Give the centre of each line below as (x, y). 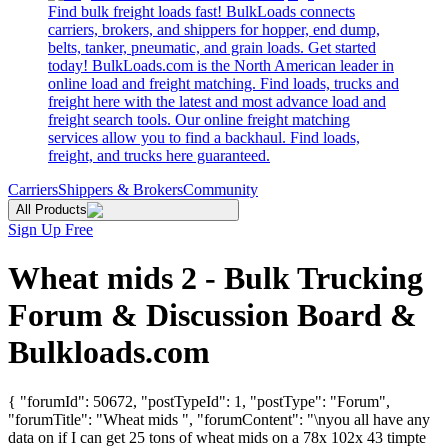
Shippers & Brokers (120, 189)
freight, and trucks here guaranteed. (159, 155)
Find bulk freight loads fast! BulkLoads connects (201, 11)
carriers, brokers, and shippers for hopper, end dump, (214, 29)
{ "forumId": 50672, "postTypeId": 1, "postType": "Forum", (199, 401)
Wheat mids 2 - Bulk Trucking (215, 278)
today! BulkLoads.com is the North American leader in (221, 65)
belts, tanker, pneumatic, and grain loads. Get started (212, 47)
